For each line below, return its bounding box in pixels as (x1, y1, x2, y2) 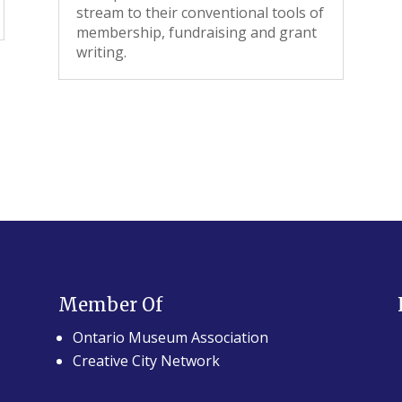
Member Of (57, 293, 162, 316)
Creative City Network (72, 350, 220, 371)
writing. (75, 42, 127, 62)
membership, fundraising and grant (75, 22, 317, 42)
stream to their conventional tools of (75, 3, 324, 22)
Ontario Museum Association (72, 327, 268, 347)
